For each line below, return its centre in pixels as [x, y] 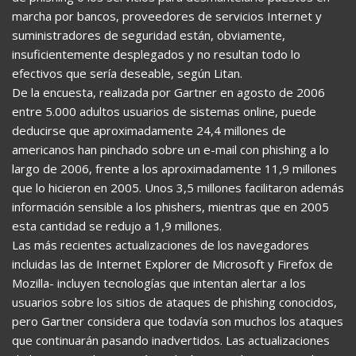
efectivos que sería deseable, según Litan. [127, 73]
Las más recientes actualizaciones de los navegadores [161, 245]
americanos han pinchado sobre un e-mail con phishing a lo [170, 149]
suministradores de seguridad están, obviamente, [149, 35]
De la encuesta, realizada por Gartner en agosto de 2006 [168, 92]
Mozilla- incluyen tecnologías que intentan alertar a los [159, 283]
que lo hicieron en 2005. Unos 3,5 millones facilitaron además [178, 188]
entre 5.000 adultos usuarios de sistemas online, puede [164, 111]
